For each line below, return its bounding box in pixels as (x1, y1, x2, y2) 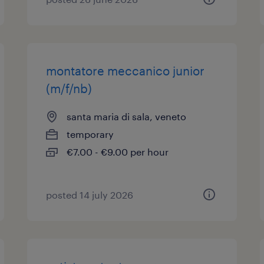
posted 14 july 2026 (46, 189, 134, 200)
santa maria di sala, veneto (67, 111, 187, 122)
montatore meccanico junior (46, 64, 205, 78)
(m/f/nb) (46, 81, 93, 95)
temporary (67, 128, 114, 140)
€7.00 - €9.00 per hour (67, 146, 169, 157)
